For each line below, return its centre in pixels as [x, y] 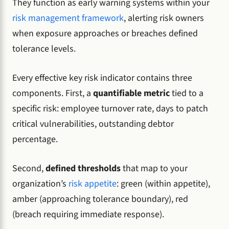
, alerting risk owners [164, 18]
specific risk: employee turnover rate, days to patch [110, 108]
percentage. [35, 139]
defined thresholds [83, 168]
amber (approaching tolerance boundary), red [100, 199]
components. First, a [53, 93]
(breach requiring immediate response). [88, 214]
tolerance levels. [44, 49]
